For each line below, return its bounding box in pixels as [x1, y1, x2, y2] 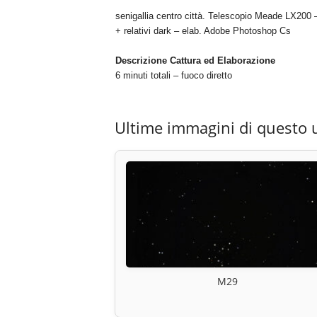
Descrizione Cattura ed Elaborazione [115, 55, 275, 67]
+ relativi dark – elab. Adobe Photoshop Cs [115, 25, 291, 37]
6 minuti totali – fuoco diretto [115, 70, 232, 81]
